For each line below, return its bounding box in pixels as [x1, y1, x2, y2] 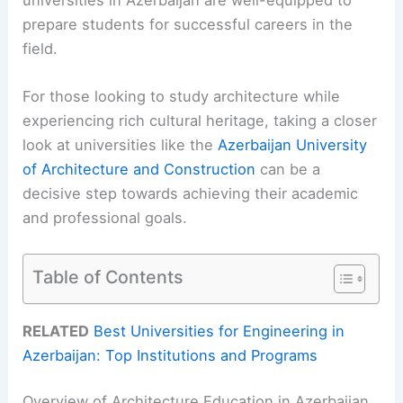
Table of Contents [32, 265, 184, 288]
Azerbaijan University [218, 135, 368, 154]
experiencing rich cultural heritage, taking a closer [22, 111, 378, 130]
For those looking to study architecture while [22, 86, 341, 105]
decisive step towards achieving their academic [22, 184, 359, 202]
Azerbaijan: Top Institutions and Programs [22, 345, 318, 364]
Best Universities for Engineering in [94, 321, 345, 340]
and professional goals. [22, 208, 188, 227]
